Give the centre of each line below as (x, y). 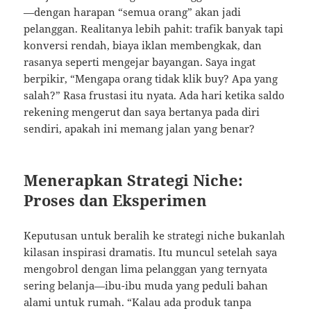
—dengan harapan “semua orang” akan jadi (133, 11)
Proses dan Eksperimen (116, 200)
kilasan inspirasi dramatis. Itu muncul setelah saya (151, 252)
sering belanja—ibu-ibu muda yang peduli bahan (146, 285)
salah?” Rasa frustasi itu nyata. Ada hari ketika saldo (154, 95)
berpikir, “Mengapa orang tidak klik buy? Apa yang (151, 78)
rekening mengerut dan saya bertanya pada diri (142, 111)
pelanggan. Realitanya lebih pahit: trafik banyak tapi (154, 28)
